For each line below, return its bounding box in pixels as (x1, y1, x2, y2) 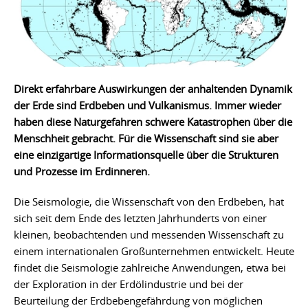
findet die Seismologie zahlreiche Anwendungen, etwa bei (14, 260, 286, 274)
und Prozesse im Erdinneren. (14, 164, 150, 178)
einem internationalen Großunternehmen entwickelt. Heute (14, 243, 294, 258)
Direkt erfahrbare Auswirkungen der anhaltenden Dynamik (14, 81, 292, 96)
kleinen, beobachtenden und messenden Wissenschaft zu (14, 227, 284, 241)
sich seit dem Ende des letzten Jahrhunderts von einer (14, 210, 267, 225)
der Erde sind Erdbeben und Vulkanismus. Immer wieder (14, 98, 281, 112)
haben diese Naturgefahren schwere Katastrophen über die (14, 114, 292, 129)
